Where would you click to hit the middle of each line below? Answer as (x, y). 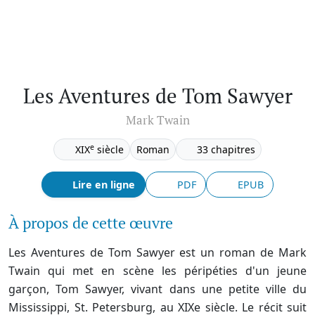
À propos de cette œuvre (91, 223)
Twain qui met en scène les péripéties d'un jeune (157, 271)
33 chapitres (226, 149)
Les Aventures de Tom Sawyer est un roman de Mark (157, 253)
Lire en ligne (104, 185)
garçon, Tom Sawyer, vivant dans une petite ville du (157, 289)
